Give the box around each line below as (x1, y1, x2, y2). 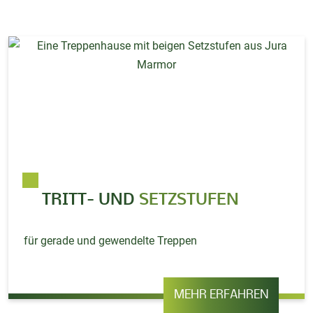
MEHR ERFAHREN (174, 288, 269, 302)
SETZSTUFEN (139, 191, 240, 209)
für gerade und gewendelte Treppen (24, 233, 198, 247)
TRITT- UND (42, 191, 136, 209)
